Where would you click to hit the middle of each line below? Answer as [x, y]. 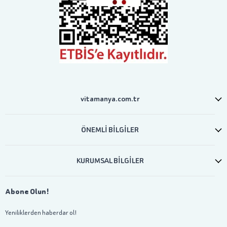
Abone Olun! [27, 192]
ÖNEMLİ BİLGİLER [110, 130]
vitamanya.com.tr [110, 99]
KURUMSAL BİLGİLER [110, 161]
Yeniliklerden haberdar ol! [41, 213]
